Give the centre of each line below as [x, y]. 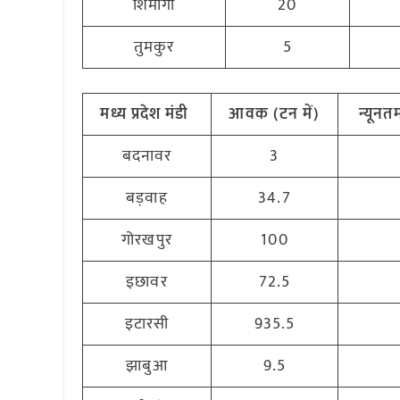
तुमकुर [154, 47]
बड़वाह [147, 198]
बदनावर [147, 156]
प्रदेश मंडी [160, 114]
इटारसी [147, 324]
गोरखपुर [147, 240]
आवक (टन [264, 114]
